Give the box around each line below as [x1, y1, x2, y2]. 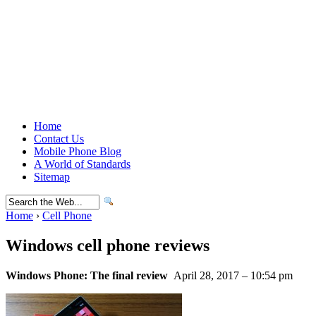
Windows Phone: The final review [6, 269, 168, 281]
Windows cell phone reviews [6, 236, 209, 255]
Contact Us [34, 133, 84, 145]
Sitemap [34, 171, 70, 183]
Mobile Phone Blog [34, 145, 121, 157]
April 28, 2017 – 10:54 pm [171, 269, 293, 281]
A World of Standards [34, 158, 130, 170]
